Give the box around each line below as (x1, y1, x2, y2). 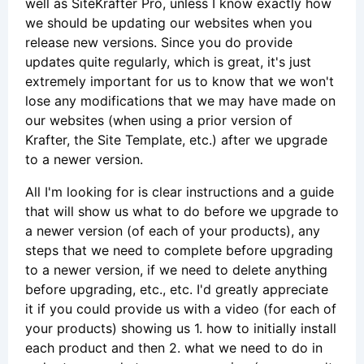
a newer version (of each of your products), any (25, 222, 320, 239)
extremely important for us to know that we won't (25, 72, 334, 89)
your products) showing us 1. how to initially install (25, 319, 336, 336)
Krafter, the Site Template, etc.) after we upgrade (25, 131, 327, 148)
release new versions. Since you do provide (25, 33, 292, 50)
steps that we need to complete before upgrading (25, 241, 333, 258)
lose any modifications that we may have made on (25, 92, 336, 109)
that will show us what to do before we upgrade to (25, 202, 339, 219)
